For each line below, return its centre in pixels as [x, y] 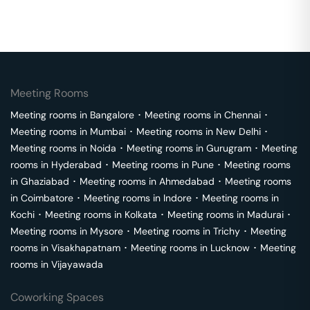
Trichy [227, 231]
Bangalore [112, 115]
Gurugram [229, 148]
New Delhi [238, 131]
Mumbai [108, 131]
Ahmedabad [187, 181]
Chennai [243, 115]
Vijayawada [77, 264]
